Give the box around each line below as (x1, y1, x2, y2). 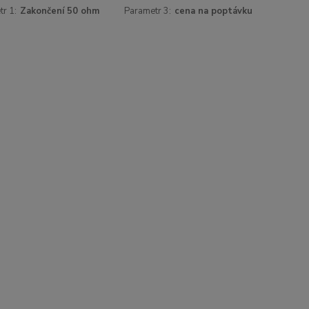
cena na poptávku (175, 5, 253, 17)
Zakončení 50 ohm (19, 5, 99, 17)
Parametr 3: (124, 5, 172, 17)
